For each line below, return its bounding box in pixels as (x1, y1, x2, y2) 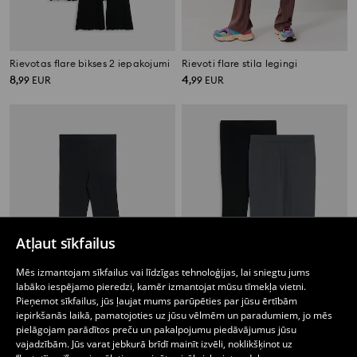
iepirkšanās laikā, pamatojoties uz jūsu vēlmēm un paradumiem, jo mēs (16, 308, 332, 322)
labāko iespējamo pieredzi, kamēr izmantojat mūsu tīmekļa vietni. (16, 280, 306, 293)
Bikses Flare (10, 332, 65, 345)
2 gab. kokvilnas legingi (182, 332, 294, 345)
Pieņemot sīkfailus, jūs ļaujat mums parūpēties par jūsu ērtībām (16, 294, 297, 308)
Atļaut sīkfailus (16, 233, 116, 253)
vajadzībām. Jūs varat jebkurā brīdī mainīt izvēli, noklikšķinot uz (16, 337, 292, 351)
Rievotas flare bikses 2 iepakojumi (10, 57, 171, 70)
